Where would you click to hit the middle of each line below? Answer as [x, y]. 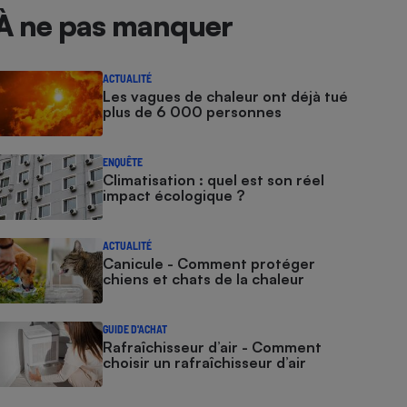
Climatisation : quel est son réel [214, 180]
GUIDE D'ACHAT [135, 329]
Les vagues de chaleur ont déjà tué [226, 96]
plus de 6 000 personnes [193, 112]
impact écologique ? [174, 195]
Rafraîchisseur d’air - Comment [213, 347]
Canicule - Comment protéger [209, 263]
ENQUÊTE [123, 162]
